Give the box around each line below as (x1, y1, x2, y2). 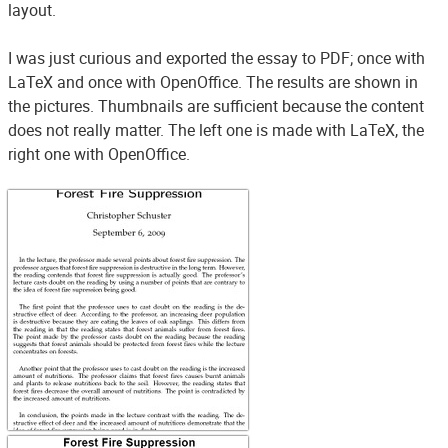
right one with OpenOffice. (8, 143, 190, 165)
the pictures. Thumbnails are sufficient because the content (8, 95, 424, 117)
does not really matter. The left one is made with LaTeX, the (8, 119, 424, 141)
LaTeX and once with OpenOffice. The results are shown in (8, 71, 418, 93)
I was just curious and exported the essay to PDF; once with (8, 47, 425, 69)
